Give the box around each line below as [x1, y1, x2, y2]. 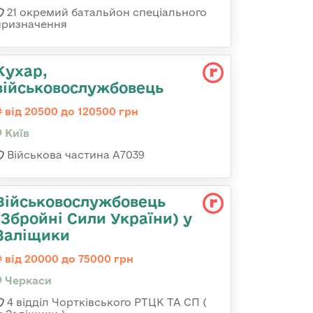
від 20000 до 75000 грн [2, 253, 133, 265]
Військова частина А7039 [4, 149, 145, 161]
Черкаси [2, 275, 52, 286]
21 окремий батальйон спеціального [4, 6, 207, 18]
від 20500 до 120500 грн [2, 105, 138, 117]
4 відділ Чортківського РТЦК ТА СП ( [4, 296, 207, 308]
